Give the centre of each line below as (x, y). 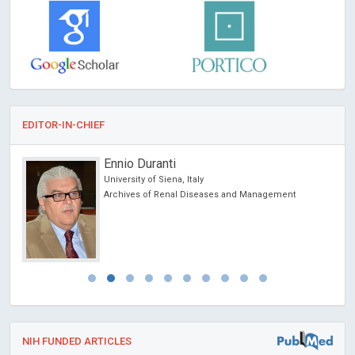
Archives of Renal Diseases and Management (200, 194)
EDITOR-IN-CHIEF (63, 124)
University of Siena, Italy (154, 179)
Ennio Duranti (140, 163)
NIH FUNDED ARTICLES (77, 341)
